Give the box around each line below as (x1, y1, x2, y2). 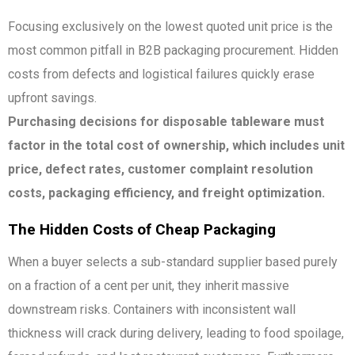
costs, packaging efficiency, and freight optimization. (8, 185, 325, 200)
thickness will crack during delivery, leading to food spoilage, (8, 325, 344, 341)
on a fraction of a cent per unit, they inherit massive (8, 277, 289, 293)
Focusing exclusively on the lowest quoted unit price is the (8, 18, 333, 34)
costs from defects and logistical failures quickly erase (8, 66, 315, 82)
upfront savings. (8, 90, 97, 105)
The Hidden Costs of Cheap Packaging (8, 219, 276, 239)
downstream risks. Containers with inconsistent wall (8, 301, 296, 317)
